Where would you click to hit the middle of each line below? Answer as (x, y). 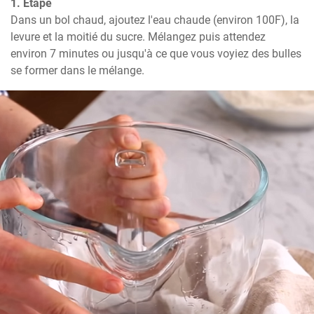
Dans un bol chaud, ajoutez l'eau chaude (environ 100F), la (155, 20)
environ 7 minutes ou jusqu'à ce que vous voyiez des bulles (156, 53)
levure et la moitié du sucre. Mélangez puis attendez (138, 36)
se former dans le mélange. (77, 70)
